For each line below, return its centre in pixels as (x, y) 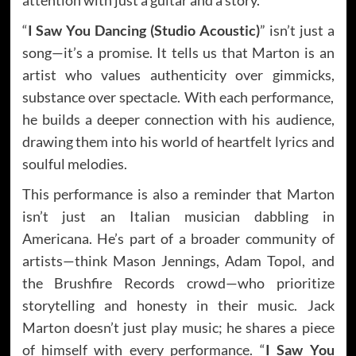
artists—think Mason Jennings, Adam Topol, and (178, 260)
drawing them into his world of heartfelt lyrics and (178, 141)
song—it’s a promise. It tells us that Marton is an (178, 52)
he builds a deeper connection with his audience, (178, 119)
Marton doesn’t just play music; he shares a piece (178, 327)
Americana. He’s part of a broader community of (178, 238)
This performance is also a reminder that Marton (178, 193)
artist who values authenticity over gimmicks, (178, 74)
